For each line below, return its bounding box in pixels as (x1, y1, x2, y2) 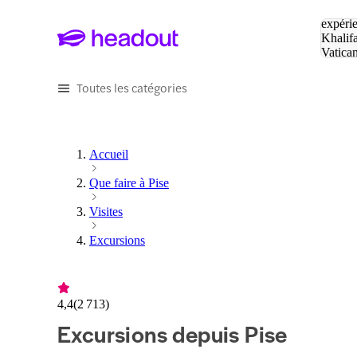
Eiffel (320, 60, 349, 73)
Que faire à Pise (89, 176, 169, 190)
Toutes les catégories (76, 79, 187, 96)
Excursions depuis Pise (57, 317, 288, 350)
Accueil (89, 147, 128, 162)
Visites (89, 205, 123, 219)
